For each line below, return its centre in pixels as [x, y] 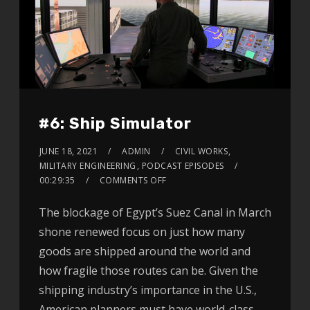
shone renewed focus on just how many [142, 231]
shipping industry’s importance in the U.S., [147, 290]
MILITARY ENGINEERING [88, 165]
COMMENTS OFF [133, 180]
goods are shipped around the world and [144, 251]
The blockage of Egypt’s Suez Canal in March [155, 212]
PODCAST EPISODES [183, 165]
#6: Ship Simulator [115, 123]
